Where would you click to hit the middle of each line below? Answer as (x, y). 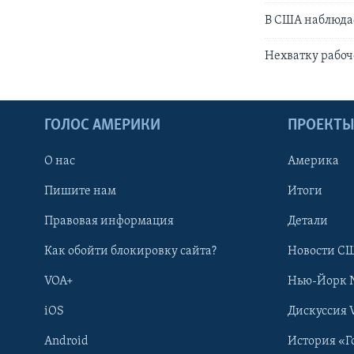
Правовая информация (109, 221)
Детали (308, 221)
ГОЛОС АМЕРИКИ (102, 125)
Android (66, 341)
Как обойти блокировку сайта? (130, 251)
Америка (313, 161)
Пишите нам (80, 191)
